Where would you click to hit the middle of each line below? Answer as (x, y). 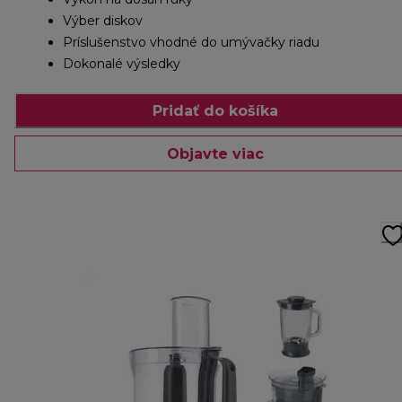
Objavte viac (215, 153)
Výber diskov (103, 21)
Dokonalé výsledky (122, 64)
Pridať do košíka (215, 110)
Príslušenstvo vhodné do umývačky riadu (191, 43)
